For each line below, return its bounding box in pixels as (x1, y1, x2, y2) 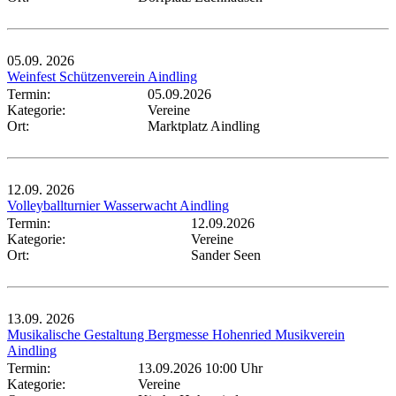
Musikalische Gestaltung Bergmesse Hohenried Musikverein (7, 326, 345, 342)
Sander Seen (191, 247, 261, 263)
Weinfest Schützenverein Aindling (7, 68, 197, 84)
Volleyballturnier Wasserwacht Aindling (7, 197, 229, 213)
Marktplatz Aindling (148, 118, 260, 133)
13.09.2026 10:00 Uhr (138, 360, 263, 376)
